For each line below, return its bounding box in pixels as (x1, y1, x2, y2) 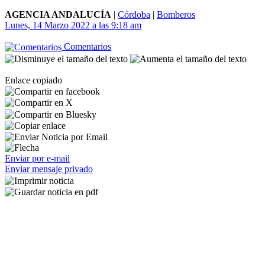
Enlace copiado (5, 75, 62, 85)
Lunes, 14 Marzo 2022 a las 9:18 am (5, 20, 141, 30)
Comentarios (62, 41, 111, 51)
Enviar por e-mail (5, 153, 70, 164)
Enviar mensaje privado (5, 164, 93, 174)
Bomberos (157, 9, 195, 20)
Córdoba (118, 9, 150, 20)
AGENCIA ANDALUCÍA (5, 9, 111, 20)
